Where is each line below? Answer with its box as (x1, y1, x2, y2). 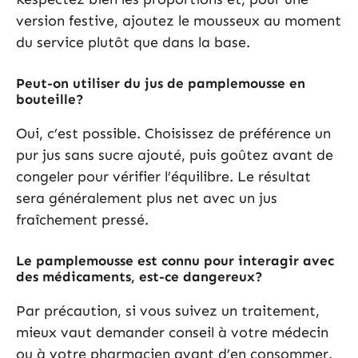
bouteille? (16, 90, 84, 107)
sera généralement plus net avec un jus (16, 189, 277, 207)
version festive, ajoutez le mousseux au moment (16, 11, 341, 30)
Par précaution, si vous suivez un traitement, (16, 301, 320, 320)
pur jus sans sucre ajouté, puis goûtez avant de (16, 145, 333, 164)
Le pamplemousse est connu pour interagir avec (16, 252, 334, 268)
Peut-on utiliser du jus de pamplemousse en (16, 74, 305, 91)
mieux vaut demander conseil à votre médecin (16, 323, 328, 341)
